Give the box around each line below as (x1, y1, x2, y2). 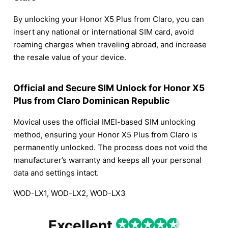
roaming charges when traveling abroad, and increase (13, 39, 207, 49)
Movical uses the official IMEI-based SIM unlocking (13, 117, 195, 127)
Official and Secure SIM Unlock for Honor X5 (13, 82, 205, 93)
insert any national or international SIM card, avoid (13, 26, 194, 37)
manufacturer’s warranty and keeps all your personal (13, 155, 202, 165)
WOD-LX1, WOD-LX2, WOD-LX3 (13, 188, 126, 198)
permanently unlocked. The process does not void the (13, 142, 208, 153)
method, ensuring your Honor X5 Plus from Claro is (13, 130, 197, 140)
